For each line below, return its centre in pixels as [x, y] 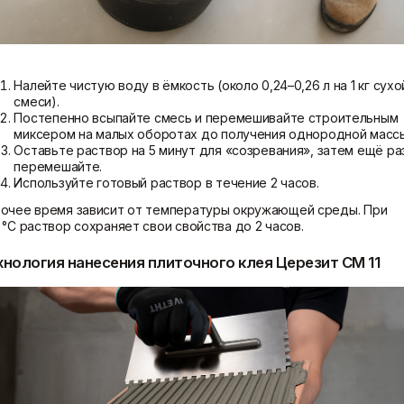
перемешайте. [58, 167]
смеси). [37, 102]
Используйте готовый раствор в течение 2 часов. [166, 183]
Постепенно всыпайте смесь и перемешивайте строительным [206, 118]
